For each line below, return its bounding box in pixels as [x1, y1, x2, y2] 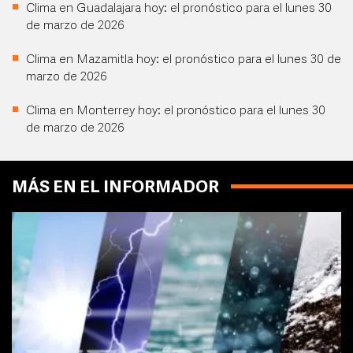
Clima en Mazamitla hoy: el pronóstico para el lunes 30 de [26, 54, 341, 67]
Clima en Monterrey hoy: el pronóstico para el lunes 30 [26, 105, 325, 118]
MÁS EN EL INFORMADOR [12, 180, 219, 197]
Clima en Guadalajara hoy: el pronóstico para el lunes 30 [26, 2, 332, 16]
